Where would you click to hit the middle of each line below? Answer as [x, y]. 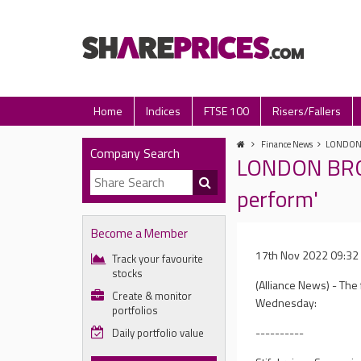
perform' [278, 199]
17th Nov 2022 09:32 [307, 255]
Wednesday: [286, 303]
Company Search [135, 153]
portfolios [135, 310]
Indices [163, 111]
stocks [127, 273]
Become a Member [139, 233]
